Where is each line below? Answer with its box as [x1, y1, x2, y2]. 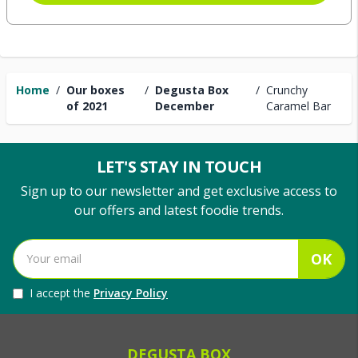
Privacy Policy [93, 285, 168, 300]
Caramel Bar [265, 98, 331, 113]
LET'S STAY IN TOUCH [96, 156, 262, 177]
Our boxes [66, 82, 125, 97]
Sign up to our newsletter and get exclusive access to [21, 182, 337, 200]
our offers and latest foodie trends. [74, 201, 284, 219]
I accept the [30, 285, 93, 300]
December [154, 98, 214, 113]
